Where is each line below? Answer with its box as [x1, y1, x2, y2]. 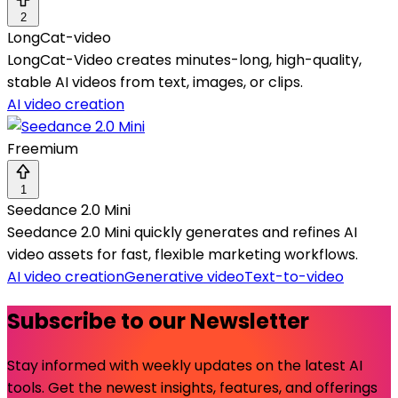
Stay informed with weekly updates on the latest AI [7, 355, 362, 377]
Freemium [7, 139, 78, 160]
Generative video [124, 267, 244, 288]
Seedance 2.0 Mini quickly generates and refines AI [7, 222, 357, 243]
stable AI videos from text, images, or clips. [7, 72, 303, 93]
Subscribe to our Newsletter [7, 306, 309, 337]
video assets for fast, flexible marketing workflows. [7, 244, 358, 266]
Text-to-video [244, 267, 344, 288]
